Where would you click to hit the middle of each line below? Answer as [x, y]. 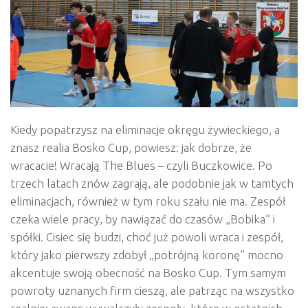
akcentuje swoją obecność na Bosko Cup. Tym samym [148, 272]
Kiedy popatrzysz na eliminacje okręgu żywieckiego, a [145, 129]
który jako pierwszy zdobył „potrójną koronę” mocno [147, 254]
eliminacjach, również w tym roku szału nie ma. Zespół [148, 201]
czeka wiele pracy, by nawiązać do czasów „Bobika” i [143, 219]
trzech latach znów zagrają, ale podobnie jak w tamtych [152, 183]
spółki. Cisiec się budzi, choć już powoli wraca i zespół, [147, 236]
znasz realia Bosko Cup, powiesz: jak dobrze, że [131, 147]
